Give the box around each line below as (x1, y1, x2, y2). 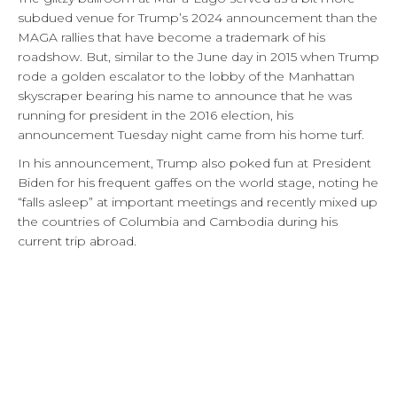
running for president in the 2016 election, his (18, 106, 293, 123)
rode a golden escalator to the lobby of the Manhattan (18, 67, 354, 84)
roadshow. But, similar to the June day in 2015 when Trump (18, 48, 379, 65)
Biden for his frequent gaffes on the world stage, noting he (18, 174, 378, 191)
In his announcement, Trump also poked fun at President (18, 154, 371, 171)
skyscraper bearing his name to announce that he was (18, 87, 352, 104)
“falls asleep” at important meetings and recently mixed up (18, 193, 378, 210)
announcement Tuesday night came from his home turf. (18, 126, 364, 143)
